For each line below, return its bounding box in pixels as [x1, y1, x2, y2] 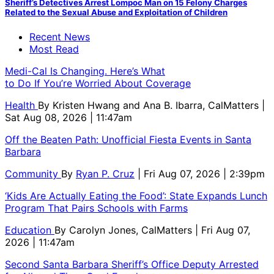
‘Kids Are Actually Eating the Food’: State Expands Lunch [5, 189, 267, 202]
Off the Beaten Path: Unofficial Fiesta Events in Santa [5, 133, 251, 146]
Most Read [29, 42, 79, 55]
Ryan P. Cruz [76, 167, 135, 180]
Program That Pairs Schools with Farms [5, 201, 188, 214]
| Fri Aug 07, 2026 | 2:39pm [138, 167, 265, 180]
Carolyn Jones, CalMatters [69, 223, 195, 236]
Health [5, 98, 38, 111]
